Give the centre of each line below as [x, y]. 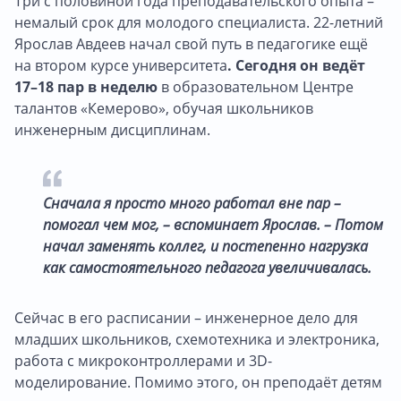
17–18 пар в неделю [86, 87]
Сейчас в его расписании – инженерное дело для [186, 318]
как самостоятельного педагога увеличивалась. [207, 268]
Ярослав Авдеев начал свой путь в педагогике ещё [191, 44]
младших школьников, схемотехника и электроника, [197, 340]
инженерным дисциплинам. [112, 130]
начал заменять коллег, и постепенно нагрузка [205, 247]
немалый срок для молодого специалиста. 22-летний [199, 23]
